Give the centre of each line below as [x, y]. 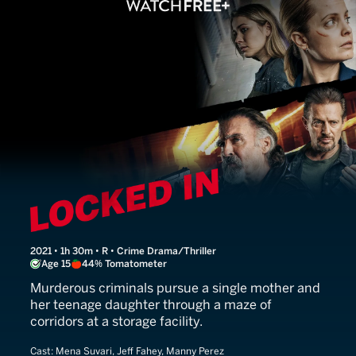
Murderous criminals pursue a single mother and [175, 288]
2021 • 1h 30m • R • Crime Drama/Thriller [123, 251]
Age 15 [56, 264]
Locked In [88, 181]
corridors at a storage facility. [116, 321]
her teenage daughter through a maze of [151, 305]
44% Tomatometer [124, 264]
